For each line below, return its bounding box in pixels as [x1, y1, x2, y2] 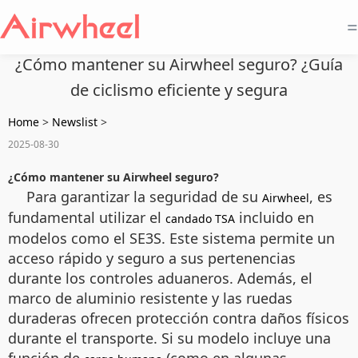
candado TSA [165, 211, 235, 226]
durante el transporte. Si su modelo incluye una [8, 328, 331, 348]
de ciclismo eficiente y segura [70, 79, 288, 101]
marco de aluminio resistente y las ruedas [8, 288, 292, 308]
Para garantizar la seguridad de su [26, 187, 262, 206]
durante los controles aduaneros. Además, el [8, 268, 312, 288]
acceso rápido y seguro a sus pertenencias [8, 249, 296, 268]
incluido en [235, 208, 314, 227]
